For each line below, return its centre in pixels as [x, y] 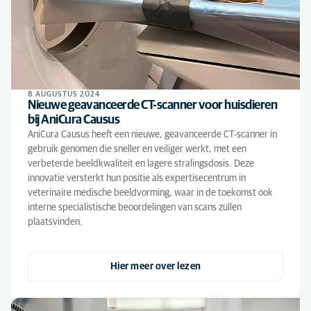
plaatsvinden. [55, 222]
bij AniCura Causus [74, 120]
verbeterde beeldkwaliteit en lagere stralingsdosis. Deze [141, 164]
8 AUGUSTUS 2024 [64, 94]
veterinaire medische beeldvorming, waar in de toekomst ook [150, 193]
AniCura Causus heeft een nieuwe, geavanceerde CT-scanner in [152, 135]
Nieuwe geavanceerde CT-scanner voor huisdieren [152, 106]
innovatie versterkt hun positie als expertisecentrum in [137, 178]
